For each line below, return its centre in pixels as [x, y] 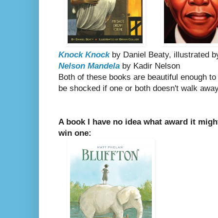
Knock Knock [84, 55]
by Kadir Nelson [150, 66]
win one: [75, 133]
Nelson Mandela [89, 66]
